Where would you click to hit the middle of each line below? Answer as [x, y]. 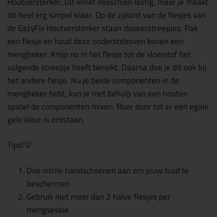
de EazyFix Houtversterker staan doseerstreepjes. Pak [102, 28]
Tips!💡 [20, 145]
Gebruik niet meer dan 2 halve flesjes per [99, 196]
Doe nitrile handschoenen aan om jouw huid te [108, 170]
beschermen [48, 183]
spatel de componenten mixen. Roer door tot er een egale [108, 106]
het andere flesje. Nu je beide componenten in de [93, 80]
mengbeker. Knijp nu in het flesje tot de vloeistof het [99, 54]
